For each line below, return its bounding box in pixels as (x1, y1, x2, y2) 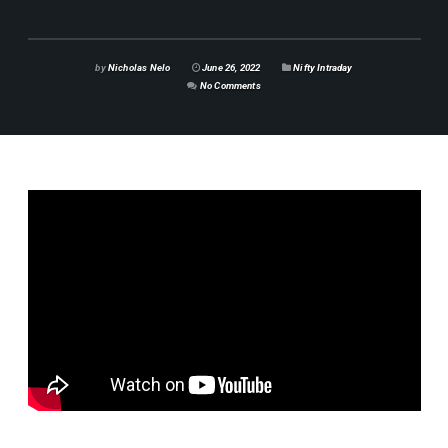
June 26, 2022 (199, 61, 261, 73)
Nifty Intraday (293, 61, 353, 73)
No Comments (199, 79, 261, 91)
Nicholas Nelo (105, 61, 171, 73)
